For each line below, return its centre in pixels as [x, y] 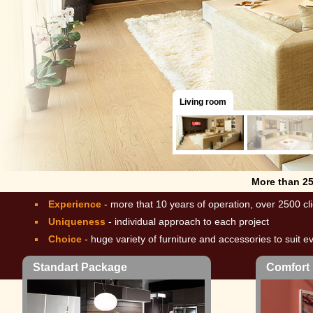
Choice [65, 239]
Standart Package [80, 267]
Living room [203, 102]
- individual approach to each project [189, 221]
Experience [75, 204]
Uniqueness [77, 221]
